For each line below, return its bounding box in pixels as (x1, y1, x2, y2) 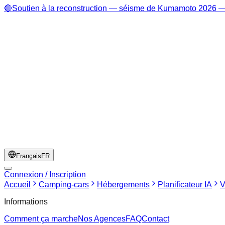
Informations (4, 197, 48, 206)
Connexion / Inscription (4, 170, 86, 179)
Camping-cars (39, 180, 89, 189)
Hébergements (97, 180, 150, 189)
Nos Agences (78, 214, 126, 223)
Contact (142, 214, 169, 223)
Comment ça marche (4, 214, 78, 223)
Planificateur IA (158, 180, 212, 189)
